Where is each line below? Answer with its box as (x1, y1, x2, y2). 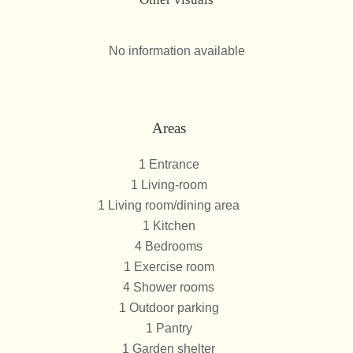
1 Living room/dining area (98, 199, 240, 212)
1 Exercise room (123, 260, 214, 273)
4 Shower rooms (123, 281, 214, 294)
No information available (108, 44, 245, 58)
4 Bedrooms (135, 240, 203, 253)
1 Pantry (145, 321, 192, 335)
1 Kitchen (142, 219, 195, 232)
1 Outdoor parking (118, 301, 219, 314)
